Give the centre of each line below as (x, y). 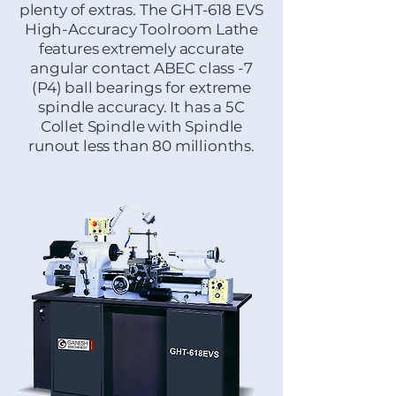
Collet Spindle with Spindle (141, 126)
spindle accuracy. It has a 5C (141, 107)
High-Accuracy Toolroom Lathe (141, 29)
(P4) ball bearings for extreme (141, 88)
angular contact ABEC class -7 (141, 68)
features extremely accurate (141, 49)
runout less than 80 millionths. (141, 146)
